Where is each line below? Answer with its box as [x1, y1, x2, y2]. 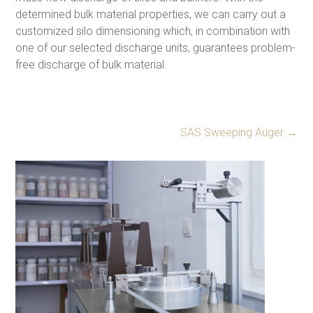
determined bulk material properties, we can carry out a [15, 7, 286, 21]
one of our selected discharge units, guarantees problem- [15, 41, 296, 54]
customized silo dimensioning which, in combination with [15, 24, 291, 38]
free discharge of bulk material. [15, 57, 168, 71]
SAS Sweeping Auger [180, 125, 286, 139]
